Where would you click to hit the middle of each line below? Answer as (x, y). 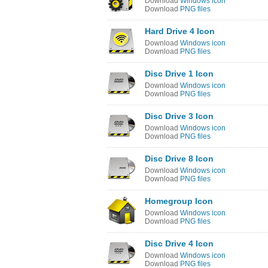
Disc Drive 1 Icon (179, 74)
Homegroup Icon (179, 201)
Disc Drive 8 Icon (179, 159)
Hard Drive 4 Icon (180, 31)
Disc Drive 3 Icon (179, 116)
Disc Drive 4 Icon (179, 243)
